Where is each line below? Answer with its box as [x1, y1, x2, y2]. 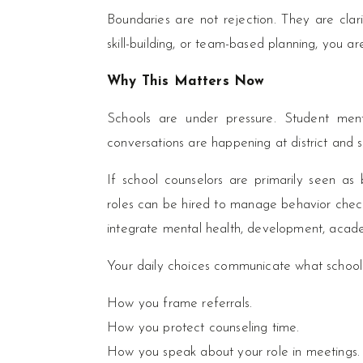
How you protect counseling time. [107, 321, 300, 335]
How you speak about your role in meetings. [107, 345, 361, 359]
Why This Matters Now [107, 75, 265, 88]
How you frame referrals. [107, 297, 253, 310]
